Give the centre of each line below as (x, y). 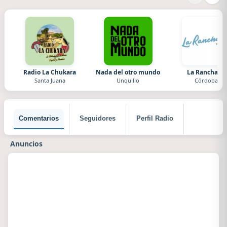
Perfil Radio (155, 118)
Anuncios (26, 144)
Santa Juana (50, 80)
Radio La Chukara (50, 72)
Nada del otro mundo (128, 72)
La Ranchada (206, 72)
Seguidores (98, 118)
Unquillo (128, 80)
